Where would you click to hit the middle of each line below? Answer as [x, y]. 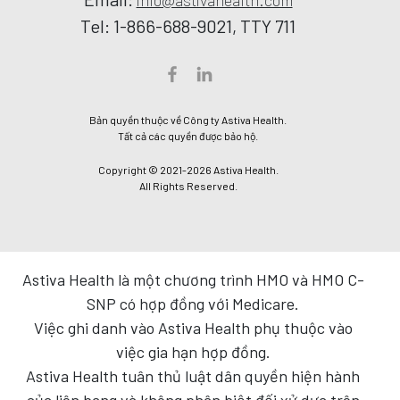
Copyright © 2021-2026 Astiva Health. [188, 169]
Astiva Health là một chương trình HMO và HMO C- [193, 279]
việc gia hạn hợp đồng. [193, 351]
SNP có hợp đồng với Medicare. [193, 303]
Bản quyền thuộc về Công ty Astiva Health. [188, 119]
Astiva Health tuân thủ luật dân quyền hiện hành [193, 375]
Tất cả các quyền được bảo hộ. [188, 135]
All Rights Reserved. [188, 185]
